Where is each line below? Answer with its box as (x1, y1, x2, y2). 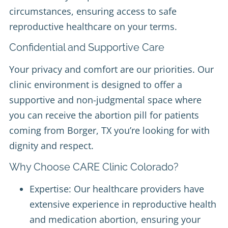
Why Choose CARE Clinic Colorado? (9, 160, 179, 173)
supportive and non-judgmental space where (9, 94, 202, 106)
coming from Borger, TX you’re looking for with (9, 124, 210, 137)
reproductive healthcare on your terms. (9, 20, 177, 33)
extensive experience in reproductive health (30, 197, 216, 210)
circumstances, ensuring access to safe (9, 5, 177, 17)
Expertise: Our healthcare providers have (30, 182, 204, 195)
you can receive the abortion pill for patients (9, 109, 199, 122)
